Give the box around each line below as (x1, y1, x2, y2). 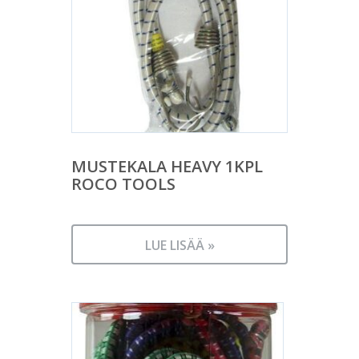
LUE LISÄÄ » (144, 236, 215, 254)
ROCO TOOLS (71, 172, 175, 195)
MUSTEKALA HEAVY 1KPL (71, 155, 263, 177)
